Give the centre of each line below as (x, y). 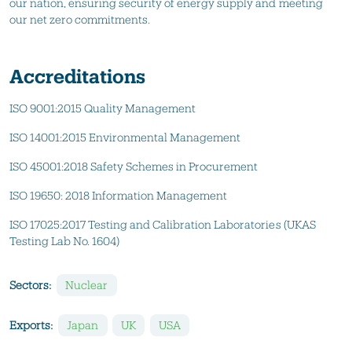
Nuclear (87, 285)
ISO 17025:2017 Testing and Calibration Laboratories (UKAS (163, 224)
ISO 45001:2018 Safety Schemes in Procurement (134, 166)
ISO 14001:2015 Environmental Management (126, 137)
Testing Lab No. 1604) (65, 241)
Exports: (31, 324)
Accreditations (77, 76)
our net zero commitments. (80, 19)
